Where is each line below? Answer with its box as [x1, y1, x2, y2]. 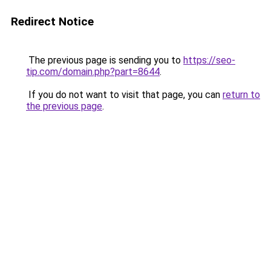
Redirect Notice [11, 15, 94, 28]
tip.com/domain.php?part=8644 [26, 66, 160, 77]
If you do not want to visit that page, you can [26, 89, 223, 100]
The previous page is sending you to [26, 54, 183, 66]
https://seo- [183, 54, 235, 66]
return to [223, 89, 260, 100]
